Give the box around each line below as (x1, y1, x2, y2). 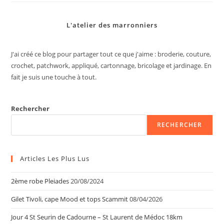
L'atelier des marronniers (66, 20, 157, 29)
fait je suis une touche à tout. (11, 72, 97, 81)
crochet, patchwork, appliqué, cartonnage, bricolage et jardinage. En (11, 60, 212, 70)
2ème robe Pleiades (11, 176, 69, 185)
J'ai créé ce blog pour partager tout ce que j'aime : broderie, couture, (11, 49, 211, 58)
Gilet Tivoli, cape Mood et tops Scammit (11, 194, 128, 203)
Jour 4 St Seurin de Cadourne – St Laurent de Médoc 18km (11, 212, 183, 221)
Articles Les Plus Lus (20, 153, 90, 163)
